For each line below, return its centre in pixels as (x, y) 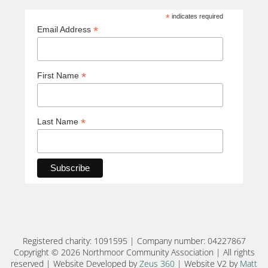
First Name (59, 76)
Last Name (59, 121)
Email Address (65, 30)
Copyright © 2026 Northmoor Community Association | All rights (134, 252)
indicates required (197, 16)
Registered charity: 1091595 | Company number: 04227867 (134, 241)
